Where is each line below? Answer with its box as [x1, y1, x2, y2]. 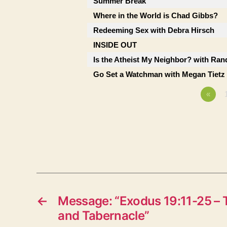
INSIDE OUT [93, 41, 137, 49]
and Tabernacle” [58, 208, 149, 223]
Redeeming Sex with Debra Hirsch [93, 26, 214, 34]
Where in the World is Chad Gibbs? [93, 11, 218, 20]
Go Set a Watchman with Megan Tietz [93, 70, 225, 79]
